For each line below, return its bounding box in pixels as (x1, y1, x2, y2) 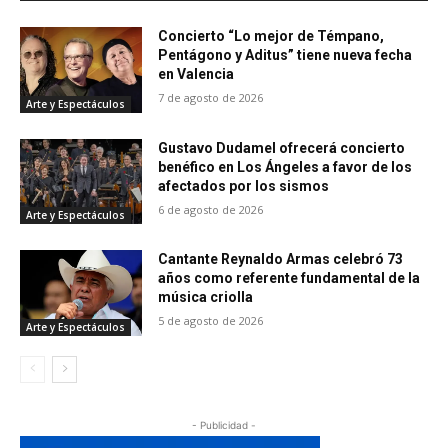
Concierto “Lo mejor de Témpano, (158, 27, 385, 44)
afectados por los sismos (158, 177, 330, 194)
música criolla (158, 289, 254, 306)
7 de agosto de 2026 (158, 89, 264, 105)
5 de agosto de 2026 (158, 313, 264, 329)
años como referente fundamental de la (158, 270, 421, 287)
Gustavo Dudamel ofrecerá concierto (158, 139, 406, 156)
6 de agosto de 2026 (158, 201, 264, 217)
